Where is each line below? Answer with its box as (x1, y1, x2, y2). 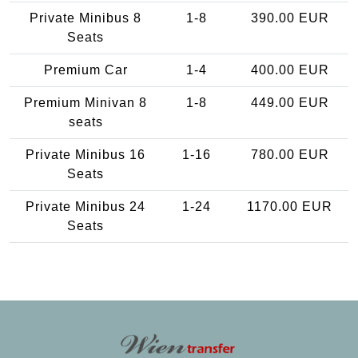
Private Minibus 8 (30, 11, 141, 26)
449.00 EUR (250, 96, 329, 110)
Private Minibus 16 (26, 148, 145, 162)
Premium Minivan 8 (24, 96, 147, 110)
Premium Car (43, 63, 128, 78)
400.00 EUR (250, 63, 329, 78)
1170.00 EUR (247, 200, 332, 214)
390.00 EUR (250, 11, 329, 26)
